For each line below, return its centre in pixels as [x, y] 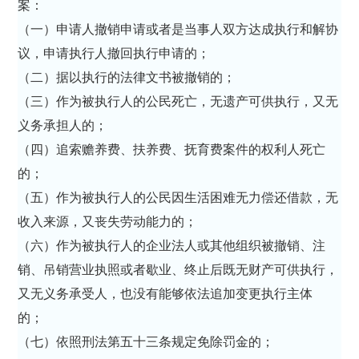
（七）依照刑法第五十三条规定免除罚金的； [148, 341]
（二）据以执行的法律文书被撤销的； [129, 77]
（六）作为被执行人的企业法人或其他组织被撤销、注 [172, 245]
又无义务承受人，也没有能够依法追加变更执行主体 [165, 293]
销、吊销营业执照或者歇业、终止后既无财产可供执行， [178, 269]
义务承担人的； [65, 125]
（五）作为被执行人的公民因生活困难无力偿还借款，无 [178, 197]
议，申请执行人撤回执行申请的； [116, 53]
